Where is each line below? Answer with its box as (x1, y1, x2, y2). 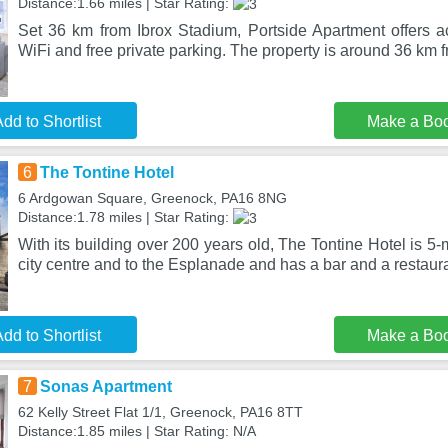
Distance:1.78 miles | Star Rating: (17, 209, 233, 225)
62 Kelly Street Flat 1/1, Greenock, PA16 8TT (17, 404, 303, 420)
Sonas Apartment (39, 378, 172, 395)
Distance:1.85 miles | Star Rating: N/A (17, 423, 256, 439)
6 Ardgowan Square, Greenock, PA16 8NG (17, 190, 287, 206)
